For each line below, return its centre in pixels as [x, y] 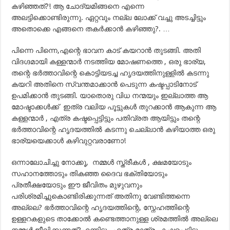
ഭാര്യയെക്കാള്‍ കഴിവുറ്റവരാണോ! [69, 141]
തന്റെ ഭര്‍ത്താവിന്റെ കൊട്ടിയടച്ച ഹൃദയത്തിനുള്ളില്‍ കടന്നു [110, 73]
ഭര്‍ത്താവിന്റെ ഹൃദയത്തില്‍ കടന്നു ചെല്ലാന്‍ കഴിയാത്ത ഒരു [113, 129]
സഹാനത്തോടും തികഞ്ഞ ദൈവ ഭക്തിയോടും [90, 174]
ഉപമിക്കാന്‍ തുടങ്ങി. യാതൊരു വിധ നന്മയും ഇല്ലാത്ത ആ [110, 95]
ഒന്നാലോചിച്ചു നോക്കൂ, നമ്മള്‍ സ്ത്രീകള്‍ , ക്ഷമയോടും [102, 162]
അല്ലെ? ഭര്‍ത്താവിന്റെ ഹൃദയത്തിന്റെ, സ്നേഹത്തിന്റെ [101, 207]
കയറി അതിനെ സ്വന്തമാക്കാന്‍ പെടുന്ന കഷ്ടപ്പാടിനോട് [104, 84]
